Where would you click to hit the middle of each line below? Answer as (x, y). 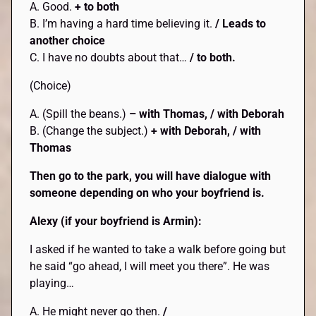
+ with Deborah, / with (206, 131)
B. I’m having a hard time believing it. (123, 24)
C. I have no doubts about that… (110, 58)
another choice (68, 41)
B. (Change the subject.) (91, 131)
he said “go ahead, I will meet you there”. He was (150, 267)
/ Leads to (241, 24)
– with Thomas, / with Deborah (207, 114)
